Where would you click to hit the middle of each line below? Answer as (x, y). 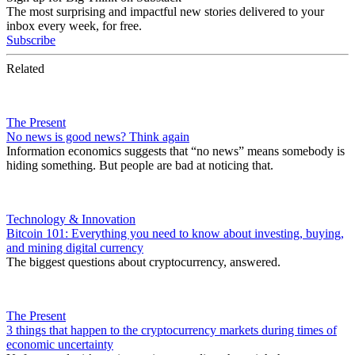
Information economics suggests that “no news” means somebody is (176, 151)
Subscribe (31, 40)
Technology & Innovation (71, 219)
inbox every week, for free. (74, 26)
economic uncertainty (60, 345)
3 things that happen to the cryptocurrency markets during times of (172, 330)
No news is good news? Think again (98, 137)
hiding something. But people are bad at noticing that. (140, 166)
